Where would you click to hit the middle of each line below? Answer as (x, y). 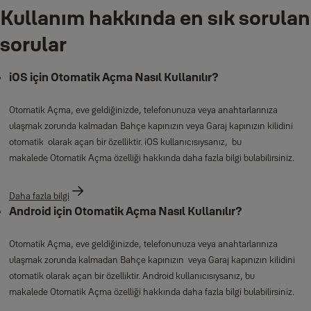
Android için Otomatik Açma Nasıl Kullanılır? (125, 211)
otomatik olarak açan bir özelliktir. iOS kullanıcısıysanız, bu (125, 142)
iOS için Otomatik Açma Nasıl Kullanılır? (114, 77)
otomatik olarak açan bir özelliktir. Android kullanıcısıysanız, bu (132, 276)
